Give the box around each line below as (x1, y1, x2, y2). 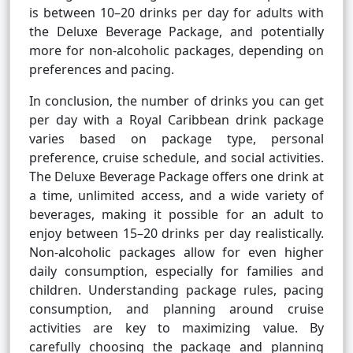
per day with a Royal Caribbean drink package (29, 111, 324, 129)
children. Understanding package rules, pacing (29, 281, 324, 299)
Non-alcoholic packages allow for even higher (29, 243, 324, 262)
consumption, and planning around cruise (29, 300, 324, 318)
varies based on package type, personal (29, 130, 324, 148)
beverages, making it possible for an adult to (29, 206, 324, 224)
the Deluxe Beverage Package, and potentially (29, 23, 324, 41)
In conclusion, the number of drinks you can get (29, 92, 324, 110)
